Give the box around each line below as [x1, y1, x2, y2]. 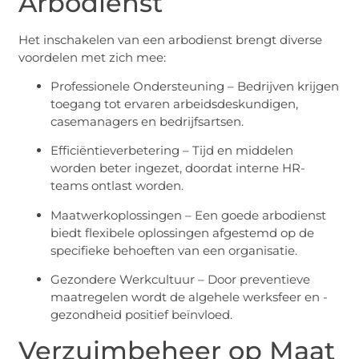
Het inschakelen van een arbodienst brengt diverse [18, 31, 323, 47]
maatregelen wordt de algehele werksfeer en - [50, 289, 329, 305]
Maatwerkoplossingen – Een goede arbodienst [50, 207, 327, 223]
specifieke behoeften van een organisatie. [50, 242, 298, 258]
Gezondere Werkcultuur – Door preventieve [50, 272, 311, 288]
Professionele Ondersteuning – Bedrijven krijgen [50, 78, 340, 94]
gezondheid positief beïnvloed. [50, 307, 233, 323]
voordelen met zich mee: [18, 49, 167, 65]
